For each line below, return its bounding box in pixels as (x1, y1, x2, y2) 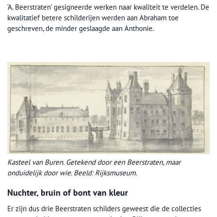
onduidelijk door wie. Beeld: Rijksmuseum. (7, 168, 137, 177)
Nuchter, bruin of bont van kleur (7, 186, 128, 198)
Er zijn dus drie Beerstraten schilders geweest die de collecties (7, 203, 201, 213)
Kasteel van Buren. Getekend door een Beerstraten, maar (7, 157, 181, 167)
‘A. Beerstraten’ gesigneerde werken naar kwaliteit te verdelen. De (7, 2, 209, 12)
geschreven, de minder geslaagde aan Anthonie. (7, 24, 154, 33)
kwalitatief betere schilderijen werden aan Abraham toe (7, 13, 179, 23)
